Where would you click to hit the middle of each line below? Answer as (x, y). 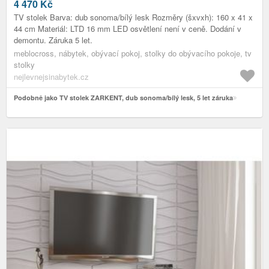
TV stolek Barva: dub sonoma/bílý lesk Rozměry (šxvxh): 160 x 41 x (133, 17)
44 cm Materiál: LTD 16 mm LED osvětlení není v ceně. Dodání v (128, 28)
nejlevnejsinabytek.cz (51, 76)
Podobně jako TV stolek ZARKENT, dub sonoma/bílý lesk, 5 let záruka (123, 97)
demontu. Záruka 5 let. (53, 40)
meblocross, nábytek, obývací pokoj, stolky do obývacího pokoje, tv (133, 53)
